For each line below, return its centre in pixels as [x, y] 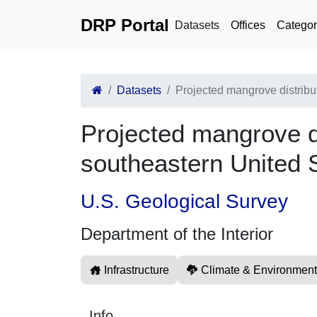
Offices [248, 25]
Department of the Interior [177, 234]
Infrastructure [137, 270]
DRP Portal [125, 25]
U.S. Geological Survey [184, 201]
